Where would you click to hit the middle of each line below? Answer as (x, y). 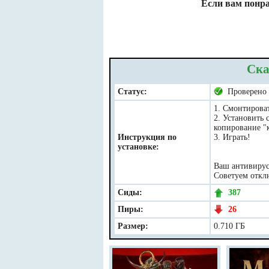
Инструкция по (147, 137)
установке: (138, 147)
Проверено (245, 92)
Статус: (132, 92)
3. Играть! (232, 137)
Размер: (133, 226)
